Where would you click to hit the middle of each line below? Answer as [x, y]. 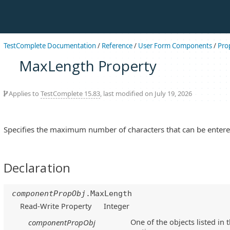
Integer [117, 206]
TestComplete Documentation [50, 46]
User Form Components [175, 46]
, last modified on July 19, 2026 [146, 93]
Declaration [37, 167]
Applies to [24, 93]
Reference [117, 46]
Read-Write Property [56, 206]
